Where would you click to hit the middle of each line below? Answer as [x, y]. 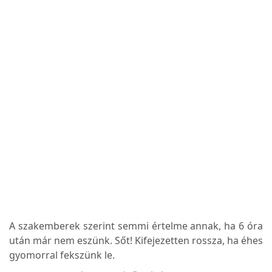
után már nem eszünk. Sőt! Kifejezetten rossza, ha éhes [136, 240]
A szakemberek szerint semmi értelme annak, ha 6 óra [136, 226]
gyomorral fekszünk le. [62, 255]
